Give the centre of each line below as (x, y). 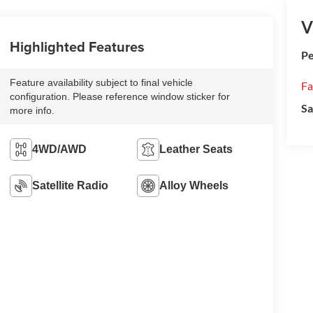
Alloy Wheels (194, 185)
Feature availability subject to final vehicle (101, 82)
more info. (32, 110)
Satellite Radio (70, 185)
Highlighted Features (77, 46)
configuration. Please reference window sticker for (119, 96)
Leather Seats (196, 149)
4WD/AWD (59, 149)
